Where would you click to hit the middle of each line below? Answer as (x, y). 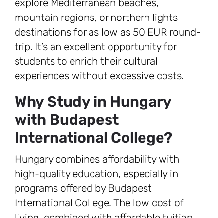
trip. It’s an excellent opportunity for (95, 46)
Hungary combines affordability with (97, 159)
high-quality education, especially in (96, 173)
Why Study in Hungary (93, 102)
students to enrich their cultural (86, 61)
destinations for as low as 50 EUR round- (108, 32)
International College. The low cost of (99, 203)
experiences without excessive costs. (99, 76)
